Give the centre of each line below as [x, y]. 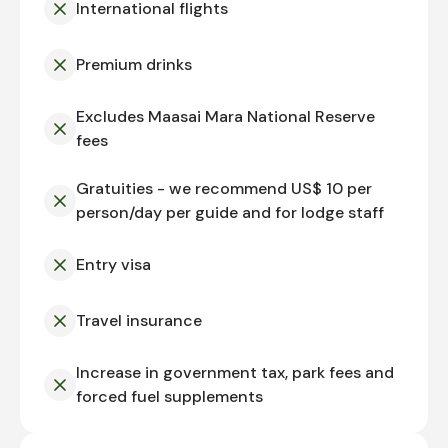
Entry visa [113, 265]
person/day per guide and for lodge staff [230, 213]
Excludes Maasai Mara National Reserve [225, 117]
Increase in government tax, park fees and [235, 373]
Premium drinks [134, 65]
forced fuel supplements [169, 397]
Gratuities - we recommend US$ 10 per [224, 189]
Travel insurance [139, 321]
